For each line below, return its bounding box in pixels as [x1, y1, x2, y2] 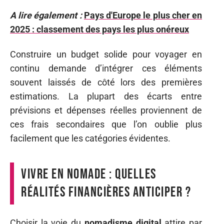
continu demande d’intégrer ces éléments [10, 63, 202, 73]
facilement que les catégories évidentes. [10, 133, 170, 143]
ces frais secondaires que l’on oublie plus [10, 119, 202, 129]
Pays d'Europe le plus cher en [83, 9, 202, 20]
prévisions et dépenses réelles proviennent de [10, 105, 202, 115]
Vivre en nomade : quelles [21, 166, 156, 182]
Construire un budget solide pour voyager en [10, 49, 202, 59]
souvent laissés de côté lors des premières [10, 77, 202, 87]
